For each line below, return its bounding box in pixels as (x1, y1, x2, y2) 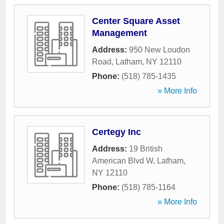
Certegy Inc (92, 127, 141, 137)
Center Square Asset (92, 16, 180, 26)
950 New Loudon (129, 45, 190, 54)
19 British (129, 144, 162, 153)
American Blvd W (92, 156, 153, 165)
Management (92, 28, 147, 38)
